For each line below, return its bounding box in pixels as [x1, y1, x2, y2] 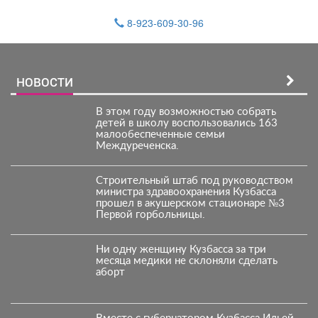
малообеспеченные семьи [95, 129, 225, 140]
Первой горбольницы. [95, 209, 205, 220]
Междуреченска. [95, 141, 179, 151]
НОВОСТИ [16, 74, 73, 90]
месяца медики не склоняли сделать [95, 256, 278, 266]
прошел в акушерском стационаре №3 [95, 198, 285, 209]
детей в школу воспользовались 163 [95, 118, 278, 128]
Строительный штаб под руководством [95, 175, 293, 186]
